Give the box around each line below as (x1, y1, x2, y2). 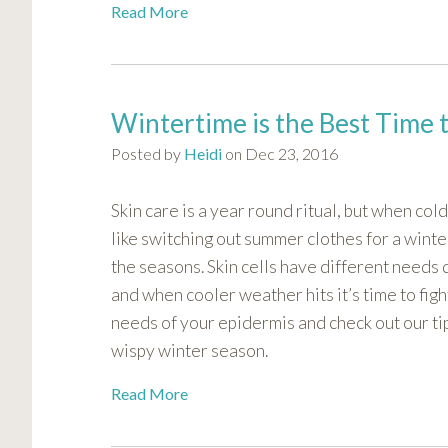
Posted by (111, 144, 184, 164)
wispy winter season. (111, 340, 268, 362)
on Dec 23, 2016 (222, 144, 338, 164)
